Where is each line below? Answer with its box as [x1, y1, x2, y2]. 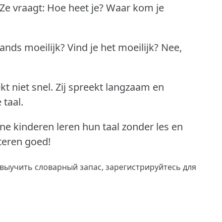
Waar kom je [106, 1, 164, 15]
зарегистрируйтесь [106, 162, 181, 173]
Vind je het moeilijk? [67, 41, 159, 55]
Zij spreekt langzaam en [55, 80, 164, 94]
